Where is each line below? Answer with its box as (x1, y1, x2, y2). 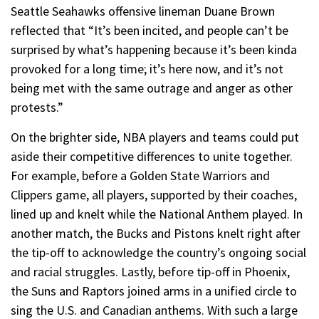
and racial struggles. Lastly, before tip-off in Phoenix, (11, 263, 290, 280)
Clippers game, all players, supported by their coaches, (11, 186, 297, 203)
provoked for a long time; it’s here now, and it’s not (11, 60, 283, 77)
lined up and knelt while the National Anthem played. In (11, 205, 303, 222)
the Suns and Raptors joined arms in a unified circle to (11, 282, 297, 299)
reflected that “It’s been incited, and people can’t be (11, 21, 288, 38)
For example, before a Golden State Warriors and (11, 167, 270, 184)
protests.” (11, 98, 63, 115)
